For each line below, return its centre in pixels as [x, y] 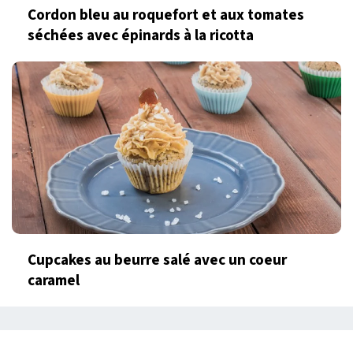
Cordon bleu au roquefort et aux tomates [166, 15]
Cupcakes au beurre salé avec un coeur [157, 260]
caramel [54, 281]
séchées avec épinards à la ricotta [141, 36]
